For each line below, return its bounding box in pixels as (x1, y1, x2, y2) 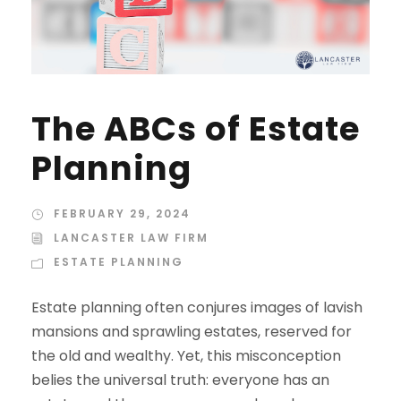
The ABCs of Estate (31, 106, 360, 153)
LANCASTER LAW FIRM (54, 230, 209, 246)
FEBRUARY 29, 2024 (54, 206, 191, 222)
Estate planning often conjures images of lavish (31, 297, 363, 319)
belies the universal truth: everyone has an (31, 370, 329, 391)
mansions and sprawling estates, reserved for (31, 321, 352, 343)
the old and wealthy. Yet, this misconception (31, 346, 341, 367)
